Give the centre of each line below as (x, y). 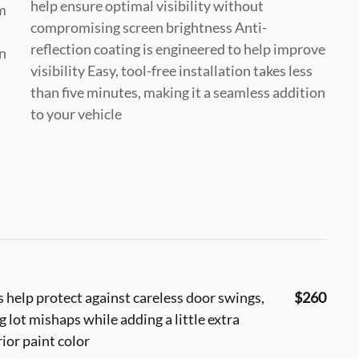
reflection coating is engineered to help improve (178, 48)
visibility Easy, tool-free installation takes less (171, 70)
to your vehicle (76, 113)
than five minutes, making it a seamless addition (178, 92)
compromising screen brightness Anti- (149, 27)
